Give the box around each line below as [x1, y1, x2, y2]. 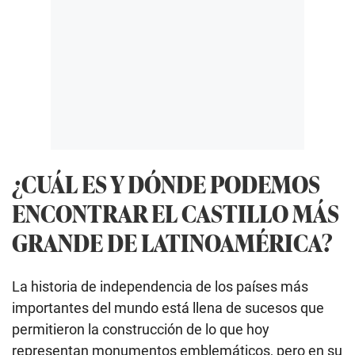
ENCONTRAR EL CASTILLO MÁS [12, 196, 339, 231]
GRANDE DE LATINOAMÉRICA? [12, 225, 333, 260]
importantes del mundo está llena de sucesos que [12, 300, 324, 317]
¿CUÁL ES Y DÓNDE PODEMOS [12, 166, 320, 201]
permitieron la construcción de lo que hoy [12, 321, 269, 338]
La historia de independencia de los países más [12, 278, 308, 296]
